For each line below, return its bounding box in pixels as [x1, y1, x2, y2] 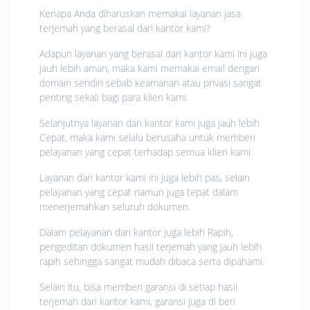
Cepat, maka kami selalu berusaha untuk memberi [39, 130, 255, 144]
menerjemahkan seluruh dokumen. [39, 199, 190, 213]
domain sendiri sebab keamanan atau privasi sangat [39, 75, 262, 89]
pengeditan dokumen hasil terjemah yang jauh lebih [39, 239, 262, 253]
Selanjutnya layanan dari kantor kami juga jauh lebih [39, 116, 259, 129]
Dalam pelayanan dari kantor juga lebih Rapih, [39, 225, 233, 239]
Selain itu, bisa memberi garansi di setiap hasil [39, 280, 237, 293]
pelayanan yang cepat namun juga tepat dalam [39, 185, 238, 199]
